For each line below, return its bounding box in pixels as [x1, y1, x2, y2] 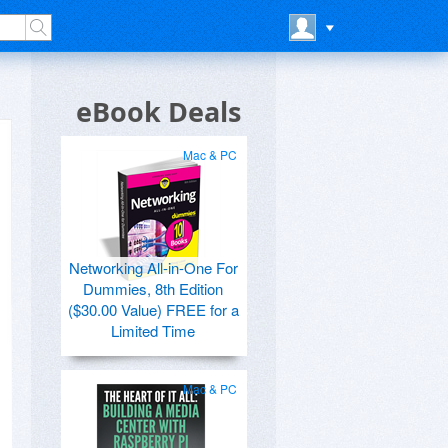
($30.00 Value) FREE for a [67, 299, 239, 320]
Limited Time [111, 320, 195, 341]
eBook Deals [76, 93, 241, 130]
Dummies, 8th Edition [83, 278, 223, 299]
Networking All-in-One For [68, 257, 238, 278]
